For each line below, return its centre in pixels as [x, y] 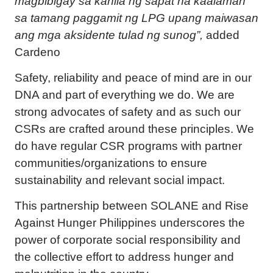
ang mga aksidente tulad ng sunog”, [109, 35]
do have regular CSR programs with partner [128, 146]
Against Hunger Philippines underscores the [130, 223]
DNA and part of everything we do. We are [125, 95]
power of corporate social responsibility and [128, 240]
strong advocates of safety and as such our [128, 112]
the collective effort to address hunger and [124, 257]
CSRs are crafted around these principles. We [134, 129]
